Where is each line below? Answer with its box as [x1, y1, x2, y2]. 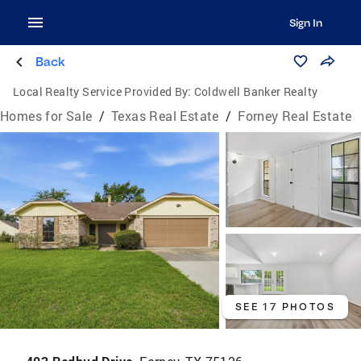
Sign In [288, 16, 322, 29]
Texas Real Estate [111, 107, 219, 124]
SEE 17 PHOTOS [234, 300, 335, 313]
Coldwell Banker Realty [193, 84, 318, 99]
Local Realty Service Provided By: [13, 84, 192, 99]
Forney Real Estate [238, 107, 352, 124]
